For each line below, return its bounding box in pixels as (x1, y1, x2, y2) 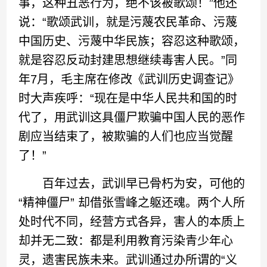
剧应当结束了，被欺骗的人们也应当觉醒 (18, 130, 234, 143)
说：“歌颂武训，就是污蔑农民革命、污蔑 (18, 15, 238, 29)
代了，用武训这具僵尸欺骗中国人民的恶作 (18, 111, 246, 124)
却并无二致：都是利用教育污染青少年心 (18, 234, 234, 247)
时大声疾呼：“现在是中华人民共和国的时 (18, 92, 238, 105)
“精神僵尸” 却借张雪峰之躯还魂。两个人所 (18, 196, 246, 209)
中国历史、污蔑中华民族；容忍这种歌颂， (18, 35, 246, 48)
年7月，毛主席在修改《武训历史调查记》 (18, 73, 240, 86)
